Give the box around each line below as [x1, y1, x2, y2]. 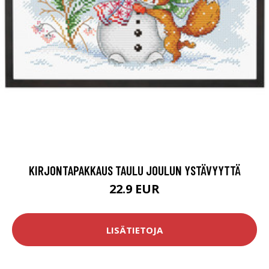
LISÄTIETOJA [106, 223, 163, 236]
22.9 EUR [109, 181, 160, 198]
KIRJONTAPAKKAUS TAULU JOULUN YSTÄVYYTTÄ [28, 163, 241, 178]
